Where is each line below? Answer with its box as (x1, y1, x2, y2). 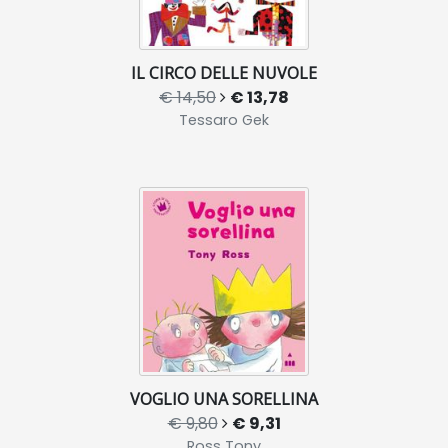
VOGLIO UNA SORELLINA (130, 388, 318, 411)
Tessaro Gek (179, 110, 269, 131)
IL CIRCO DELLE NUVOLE (131, 62, 317, 85)
